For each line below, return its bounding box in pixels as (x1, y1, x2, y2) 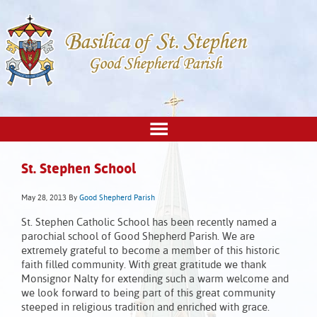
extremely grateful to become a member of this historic (21, 246, 279, 257)
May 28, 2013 (21, 194, 67, 203)
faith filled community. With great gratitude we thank (21, 260, 267, 271)
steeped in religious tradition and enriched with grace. (21, 302, 270, 313)
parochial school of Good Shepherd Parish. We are (21, 231, 255, 243)
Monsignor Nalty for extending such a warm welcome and (21, 274, 289, 285)
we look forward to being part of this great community (21, 288, 275, 299)
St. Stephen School (21, 162, 136, 178)
